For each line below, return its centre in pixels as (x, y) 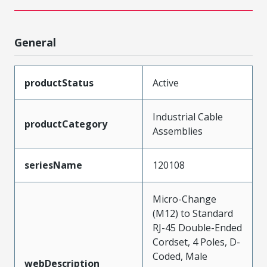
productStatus (59, 83)
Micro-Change (184, 199)
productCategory (66, 124)
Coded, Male (180, 256)
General (35, 42)
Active (166, 83)
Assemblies (178, 131)
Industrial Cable (188, 117)
